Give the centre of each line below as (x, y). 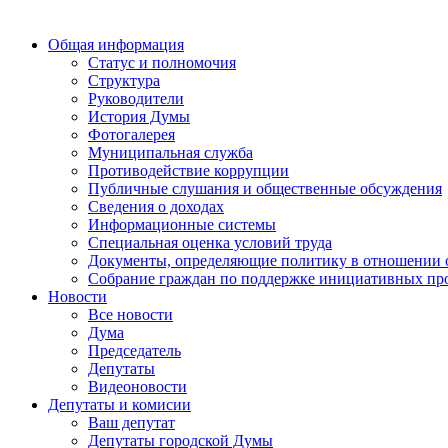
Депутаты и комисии (119, 404)
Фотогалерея (131, 134)
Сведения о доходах (156, 206)
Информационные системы (182, 224)
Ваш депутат (131, 422)
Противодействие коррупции (188, 170)
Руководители (136, 98)
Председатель (134, 350)
